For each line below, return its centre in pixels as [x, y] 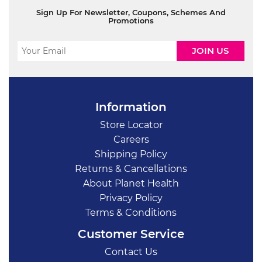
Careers [131, 139]
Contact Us [131, 251]
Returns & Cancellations [131, 168]
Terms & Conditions [131, 212]
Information [131, 107]
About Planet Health [131, 183]
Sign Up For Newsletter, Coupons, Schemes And [131, 12]
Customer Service [131, 234]
